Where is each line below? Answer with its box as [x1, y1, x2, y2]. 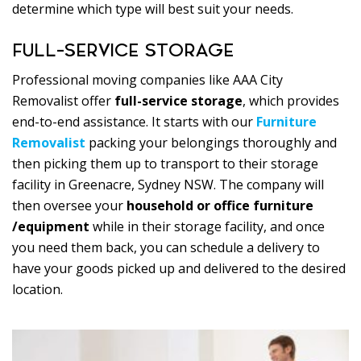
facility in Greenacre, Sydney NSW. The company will [12, 176, 324, 194]
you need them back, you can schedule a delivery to [12, 239, 320, 257]
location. [12, 280, 63, 299]
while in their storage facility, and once [89, 218, 325, 236]
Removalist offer [12, 92, 114, 110]
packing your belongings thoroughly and [85, 134, 337, 152]
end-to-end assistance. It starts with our [12, 113, 256, 131]
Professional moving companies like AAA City [12, 71, 283, 89]
